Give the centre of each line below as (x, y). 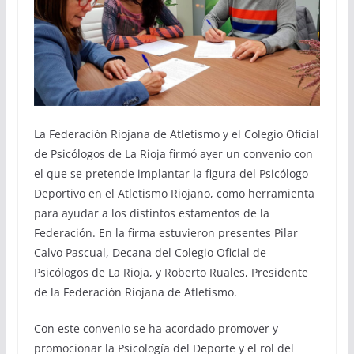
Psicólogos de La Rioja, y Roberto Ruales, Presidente (171, 272)
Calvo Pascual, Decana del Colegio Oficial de (150, 252)
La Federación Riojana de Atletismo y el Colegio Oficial (176, 134)
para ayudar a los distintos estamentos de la (151, 213)
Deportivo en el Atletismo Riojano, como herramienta (174, 193)
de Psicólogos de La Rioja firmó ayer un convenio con (173, 153)
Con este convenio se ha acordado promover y (156, 328)
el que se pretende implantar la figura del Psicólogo (171, 173)
